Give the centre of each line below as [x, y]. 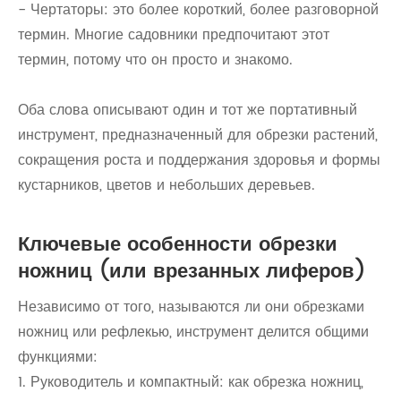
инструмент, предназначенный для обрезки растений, [198, 135]
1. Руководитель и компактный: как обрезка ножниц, [191, 382]
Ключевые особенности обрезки [178, 245]
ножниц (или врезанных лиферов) [192, 272]
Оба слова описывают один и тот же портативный [188, 110]
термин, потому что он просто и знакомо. [155, 60]
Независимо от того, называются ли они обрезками [191, 307]
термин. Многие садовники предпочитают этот [174, 35]
